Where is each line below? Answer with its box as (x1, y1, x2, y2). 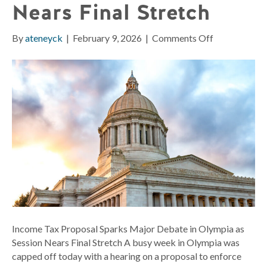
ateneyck (25, 32, 63, 44)
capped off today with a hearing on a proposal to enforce (12, 250, 241, 262)
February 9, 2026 (73, 32, 142, 44)
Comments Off (152, 32, 213, 44)
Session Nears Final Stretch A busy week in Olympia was (12, 236, 240, 248)
